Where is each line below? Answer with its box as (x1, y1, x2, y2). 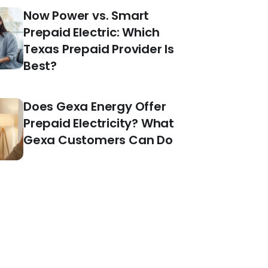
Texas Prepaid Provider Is (23, 41, 175, 57)
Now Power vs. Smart (23, 7, 150, 24)
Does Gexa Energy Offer (23, 98, 166, 115)
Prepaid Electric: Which (23, 24, 160, 41)
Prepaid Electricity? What (23, 115, 175, 132)
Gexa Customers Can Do (23, 132, 173, 148)
